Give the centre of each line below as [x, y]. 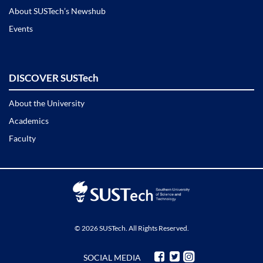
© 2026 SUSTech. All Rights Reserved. [131, 228]
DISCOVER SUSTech [54, 77]
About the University [47, 103]
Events [21, 28]
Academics [29, 120]
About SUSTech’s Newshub [57, 11]
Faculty [22, 138]
